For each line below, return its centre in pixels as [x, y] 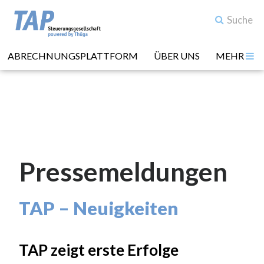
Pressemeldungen [123, 172]
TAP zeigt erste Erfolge [98, 250]
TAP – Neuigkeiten [98, 208]
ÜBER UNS [177, 56]
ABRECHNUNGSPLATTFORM [73, 56]
